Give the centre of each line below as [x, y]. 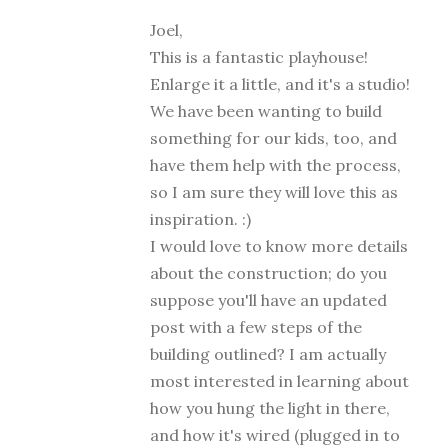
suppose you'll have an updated [268, 300]
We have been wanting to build [266, 111]
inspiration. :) [200, 219]
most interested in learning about [279, 381]
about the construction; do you [268, 273]
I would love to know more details [279, 246]
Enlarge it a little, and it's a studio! [280, 84]
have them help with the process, [275, 165]
